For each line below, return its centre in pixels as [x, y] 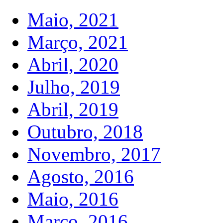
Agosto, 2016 [81, 177]
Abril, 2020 [73, 65]
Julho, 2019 [74, 87]
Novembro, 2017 [94, 154]
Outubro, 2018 [85, 132]
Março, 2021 [78, 42]
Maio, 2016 [73, 199]
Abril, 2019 [73, 110]
